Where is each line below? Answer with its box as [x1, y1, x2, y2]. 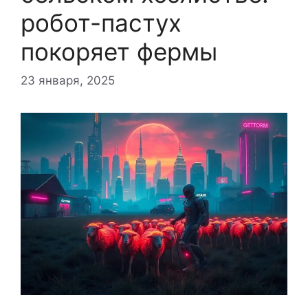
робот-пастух [21, 8, 181, 38]
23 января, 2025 [21, 73, 115, 87]
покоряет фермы [21, 37, 217, 67]
